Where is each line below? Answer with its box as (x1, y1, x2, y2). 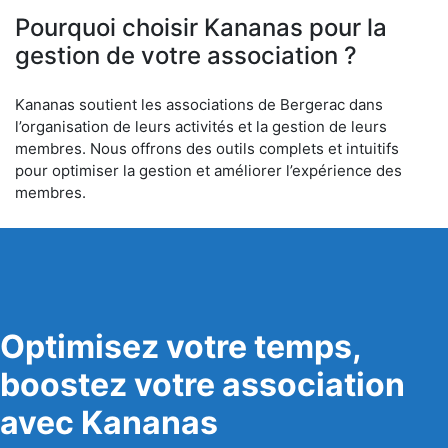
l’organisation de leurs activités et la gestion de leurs (15, 117, 387, 136)
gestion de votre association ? (15, 41, 357, 70)
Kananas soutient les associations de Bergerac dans (15, 95, 383, 114)
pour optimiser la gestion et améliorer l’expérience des (15, 161, 402, 180)
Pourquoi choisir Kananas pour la (15, 13, 387, 42)
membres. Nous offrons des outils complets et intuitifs (15, 139, 399, 158)
